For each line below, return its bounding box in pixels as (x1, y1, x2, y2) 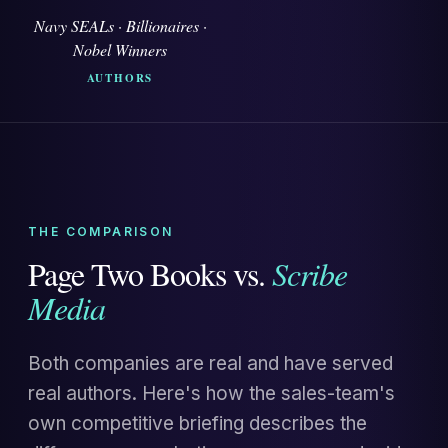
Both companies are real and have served (28, 352, 393, 375)
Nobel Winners (73, 39, 167, 60)
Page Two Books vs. (28, 252, 272, 295)
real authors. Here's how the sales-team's (28, 382, 395, 405)
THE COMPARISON (28, 224, 174, 239)
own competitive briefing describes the (28, 412, 367, 435)
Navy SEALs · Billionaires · (33, 15, 207, 36)
